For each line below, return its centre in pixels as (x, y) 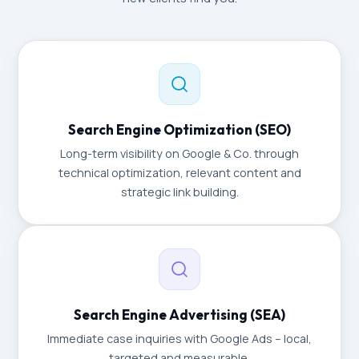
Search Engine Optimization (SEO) (179, 129)
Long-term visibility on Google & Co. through (179, 153)
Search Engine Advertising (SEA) (179, 315)
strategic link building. (179, 192)
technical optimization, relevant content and (179, 173)
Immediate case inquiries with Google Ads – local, (179, 339)
